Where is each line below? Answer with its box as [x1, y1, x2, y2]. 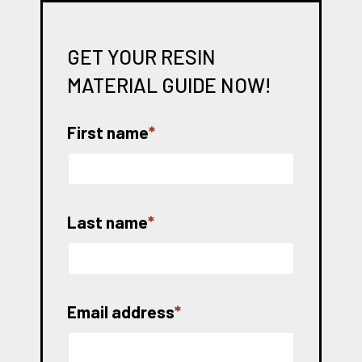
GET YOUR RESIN [67, 44, 216, 69]
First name [67, 121, 149, 142]
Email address [67, 301, 175, 322]
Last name [67, 212, 148, 232]
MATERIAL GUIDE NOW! [67, 72, 271, 97]
